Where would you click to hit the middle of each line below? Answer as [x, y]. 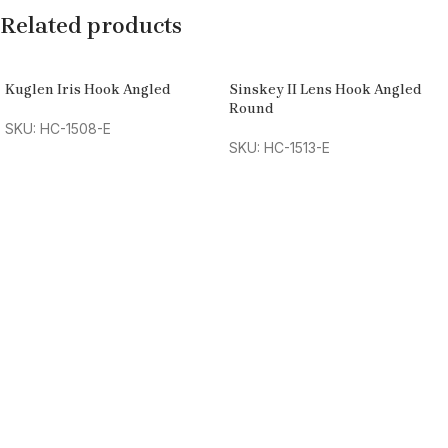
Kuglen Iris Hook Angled [88, 90]
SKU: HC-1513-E [279, 148]
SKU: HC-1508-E [58, 129]
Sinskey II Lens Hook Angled [325, 90]
